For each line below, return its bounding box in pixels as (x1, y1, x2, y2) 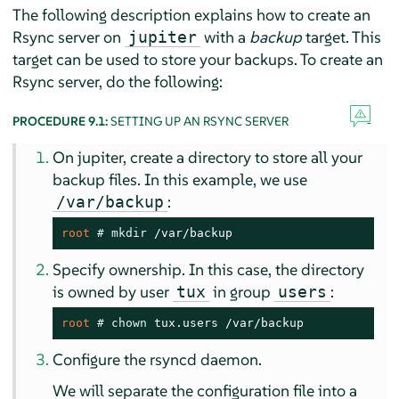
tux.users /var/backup (147, 315, 305, 330)
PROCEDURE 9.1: (12, 112, 110, 129)
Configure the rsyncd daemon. (53, 348, 263, 370)
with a (199, 26, 249, 47)
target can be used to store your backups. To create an (12, 48, 383, 69)
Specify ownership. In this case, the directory (53, 258, 365, 280)
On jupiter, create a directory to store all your (53, 146, 363, 167)
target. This (301, 26, 381, 47)
